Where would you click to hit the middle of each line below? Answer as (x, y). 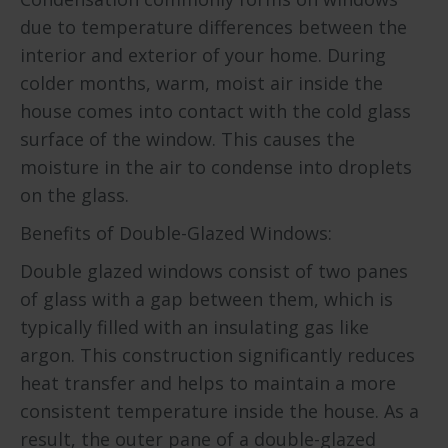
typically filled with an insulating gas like (194, 327)
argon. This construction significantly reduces (217, 355)
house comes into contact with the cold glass (215, 111)
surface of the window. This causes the (187, 139)
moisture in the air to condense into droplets (216, 167)
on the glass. (74, 195)
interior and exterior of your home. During (203, 55)
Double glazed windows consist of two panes (214, 271)
